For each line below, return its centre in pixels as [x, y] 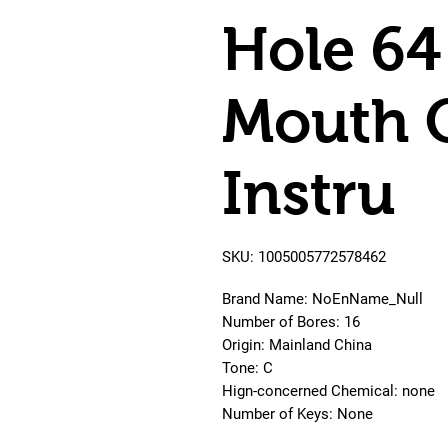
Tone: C [247, 367]
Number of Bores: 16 [291, 321]
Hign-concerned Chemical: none [328, 390]
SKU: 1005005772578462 [304, 256]
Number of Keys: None [297, 413]
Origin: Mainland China [297, 344]
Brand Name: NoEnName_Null [322, 298]
